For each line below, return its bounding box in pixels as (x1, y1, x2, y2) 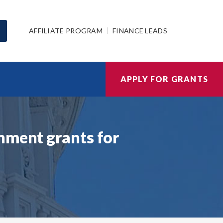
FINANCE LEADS (112, 26, 167, 35)
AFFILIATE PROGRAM (28, 26, 103, 35)
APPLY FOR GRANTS (120, 74, 208, 84)
